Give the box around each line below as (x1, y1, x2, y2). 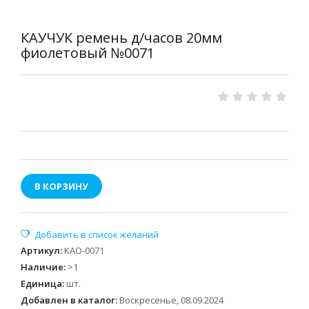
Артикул (21, 244, 60, 257)
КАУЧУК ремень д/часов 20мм (21, 28, 222, 47)
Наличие (21, 261, 63, 273)
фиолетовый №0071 (21, 43, 154, 62)
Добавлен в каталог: (21, 294, 117, 306)
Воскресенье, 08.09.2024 (119, 294, 223, 306)
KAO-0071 (64, 244, 104, 257)
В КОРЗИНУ (34, 180, 88, 192)
